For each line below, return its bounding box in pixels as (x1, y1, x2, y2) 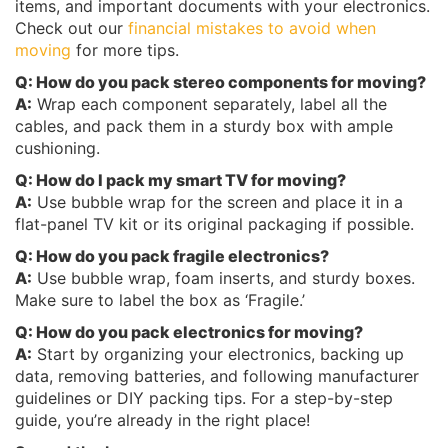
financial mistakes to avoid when (128, 17, 376, 38)
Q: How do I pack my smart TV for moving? (15, 169, 346, 190)
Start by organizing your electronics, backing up (32, 343, 404, 364)
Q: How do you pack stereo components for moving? (15, 71, 426, 92)
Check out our (15, 17, 128, 38)
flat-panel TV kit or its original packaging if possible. (15, 213, 414, 234)
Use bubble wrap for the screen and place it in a (32, 191, 403, 212)
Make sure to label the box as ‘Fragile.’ (15, 289, 305, 310)
